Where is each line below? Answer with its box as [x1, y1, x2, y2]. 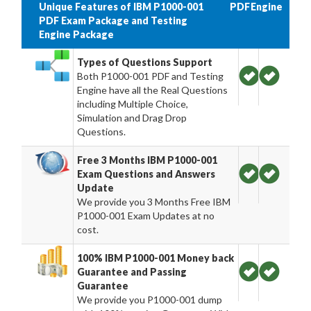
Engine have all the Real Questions [77, 84, 228, 96]
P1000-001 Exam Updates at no [77, 210, 215, 221]
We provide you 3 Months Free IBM [77, 196, 231, 208]
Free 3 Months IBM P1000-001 [77, 154, 218, 166]
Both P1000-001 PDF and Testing [77, 70, 224, 82]
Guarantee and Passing [77, 266, 187, 278]
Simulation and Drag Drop [77, 112, 187, 124]
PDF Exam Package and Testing [39, 15, 187, 26]
